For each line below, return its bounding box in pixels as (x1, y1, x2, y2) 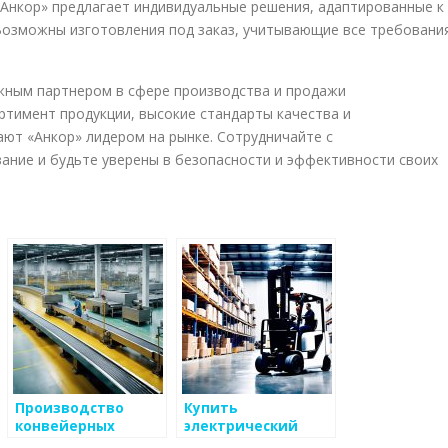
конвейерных (15, 417, 115, 436)
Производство (15, 399, 124, 418)
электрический (184, 417, 298, 436)
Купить (184, 399, 238, 418)
